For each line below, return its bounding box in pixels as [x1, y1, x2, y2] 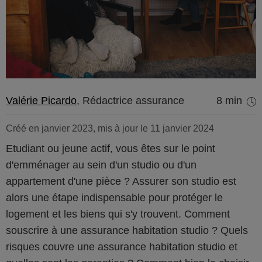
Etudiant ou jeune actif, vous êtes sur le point [6, 143, 215, 154]
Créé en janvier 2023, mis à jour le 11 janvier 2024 [6, 123, 214, 133]
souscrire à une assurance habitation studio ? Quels [6, 225, 248, 236]
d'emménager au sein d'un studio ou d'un [6, 159, 196, 171]
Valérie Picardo [6, 95, 77, 106]
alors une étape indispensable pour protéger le [6, 192, 223, 204]
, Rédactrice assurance [77, 95, 184, 106]
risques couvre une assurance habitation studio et [6, 241, 237, 253]
